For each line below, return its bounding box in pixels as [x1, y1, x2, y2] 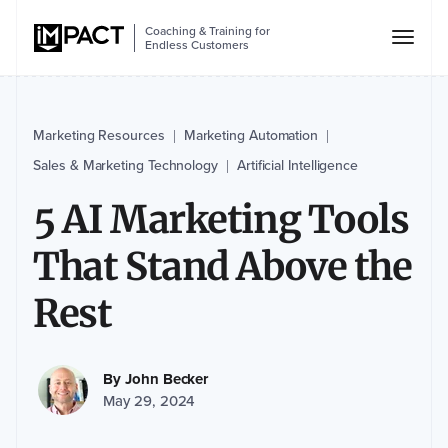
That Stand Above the [33, 243, 412, 290]
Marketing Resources [33, 125, 165, 146]
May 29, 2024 [103, 390, 196, 412]
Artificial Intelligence [236, 155, 359, 176]
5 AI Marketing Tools [33, 196, 409, 243]
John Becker [125, 368, 209, 390]
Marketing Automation [183, 125, 319, 146]
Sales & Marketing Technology [33, 155, 218, 176]
